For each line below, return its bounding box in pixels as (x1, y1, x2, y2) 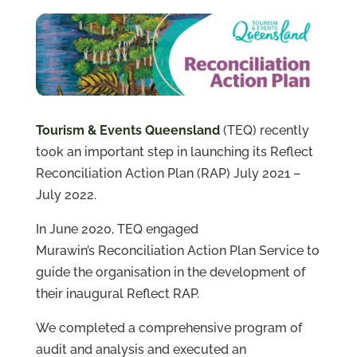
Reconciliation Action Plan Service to (97, 243, 320, 259)
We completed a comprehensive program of (35, 320, 302, 336)
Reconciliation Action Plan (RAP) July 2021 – (35, 166, 300, 182)
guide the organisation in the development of (35, 265, 305, 280)
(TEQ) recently (219, 123, 309, 139)
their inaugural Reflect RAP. (35, 286, 199, 302)
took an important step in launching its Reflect (35, 144, 313, 160)
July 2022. (35, 187, 96, 203)
